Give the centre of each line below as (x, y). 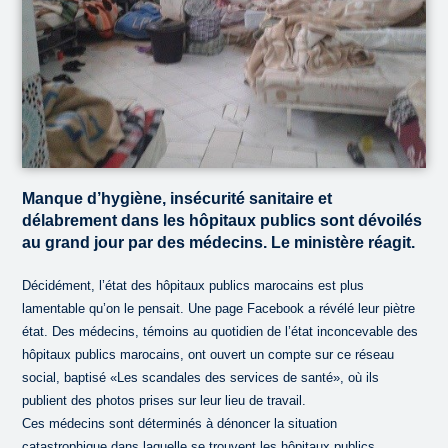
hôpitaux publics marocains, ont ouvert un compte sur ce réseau (208, 354)
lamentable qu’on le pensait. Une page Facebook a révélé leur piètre (219, 308)
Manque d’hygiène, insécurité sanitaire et (177, 198)
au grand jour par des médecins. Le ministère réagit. (219, 242)
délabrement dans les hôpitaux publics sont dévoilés (222, 220)
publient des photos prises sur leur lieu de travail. (164, 400)
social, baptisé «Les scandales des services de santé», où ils (201, 377)
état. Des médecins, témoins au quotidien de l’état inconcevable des (220, 331)
